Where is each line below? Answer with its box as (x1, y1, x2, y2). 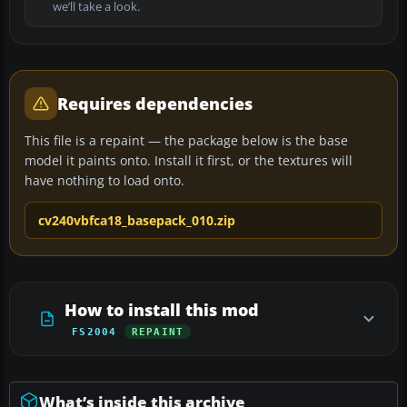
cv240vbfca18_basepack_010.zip (38, 211, 235, 229)
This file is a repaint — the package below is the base (25, 131, 348, 149)
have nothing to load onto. (25, 171, 184, 189)
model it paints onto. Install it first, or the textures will (25, 151, 352, 169)
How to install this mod (65, 298, 259, 321)
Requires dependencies (57, 92, 253, 114)
